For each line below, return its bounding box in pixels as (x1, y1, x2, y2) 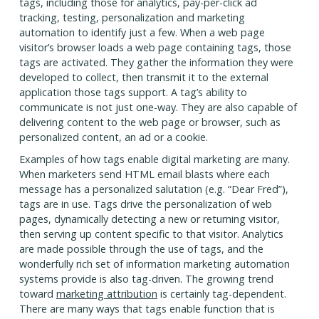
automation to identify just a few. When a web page (19, 26, 265, 40)
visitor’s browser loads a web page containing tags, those (19, 41, 291, 55)
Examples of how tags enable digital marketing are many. (19, 152, 290, 167)
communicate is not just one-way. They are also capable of (19, 100, 297, 115)
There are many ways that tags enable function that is (19, 302, 275, 316)
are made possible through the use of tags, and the (19, 242, 263, 256)
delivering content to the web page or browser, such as (19, 115, 281, 130)
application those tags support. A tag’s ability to (19, 85, 247, 100)
